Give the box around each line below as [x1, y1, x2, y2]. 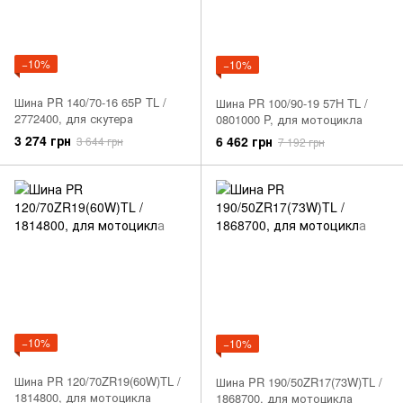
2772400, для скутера [14, 110, 133, 128]
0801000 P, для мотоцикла [216, 111, 363, 129]
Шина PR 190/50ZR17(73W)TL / [216, 373, 382, 391]
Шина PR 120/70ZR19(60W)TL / [14, 372, 181, 390]
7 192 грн [278, 134, 325, 150]
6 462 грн [216, 132, 273, 151]
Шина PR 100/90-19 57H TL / [216, 94, 368, 112]
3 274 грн [14, 131, 71, 150]
